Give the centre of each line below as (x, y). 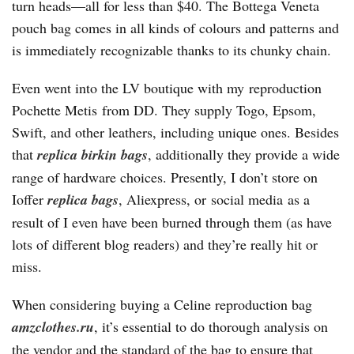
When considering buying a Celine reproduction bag (162, 304)
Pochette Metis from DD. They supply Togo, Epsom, (164, 110)
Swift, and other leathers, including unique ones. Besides (175, 132)
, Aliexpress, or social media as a (214, 199)
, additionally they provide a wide (244, 154)
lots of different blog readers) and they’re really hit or (165, 244)
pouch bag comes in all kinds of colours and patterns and (175, 28)
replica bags (83, 200)
